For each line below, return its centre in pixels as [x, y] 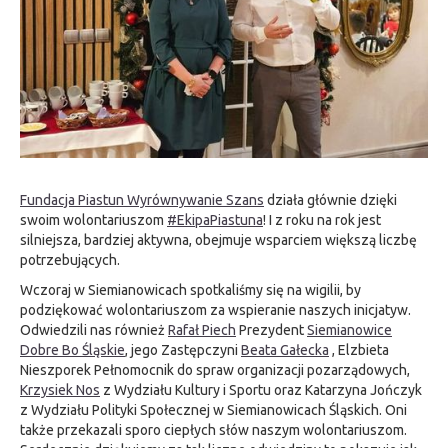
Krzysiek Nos [60, 389]
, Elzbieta [359, 349]
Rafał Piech [202, 329]
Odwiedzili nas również [94, 329]
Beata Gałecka [285, 349]
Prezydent [271, 329]
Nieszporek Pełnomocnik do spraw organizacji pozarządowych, [215, 369]
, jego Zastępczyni [183, 349]
